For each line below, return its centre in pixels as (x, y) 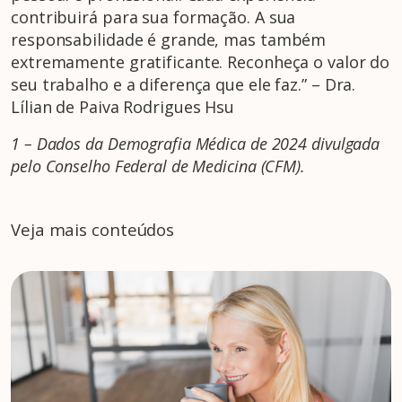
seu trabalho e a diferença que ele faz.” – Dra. (184, 84)
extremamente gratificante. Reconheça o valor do (201, 61)
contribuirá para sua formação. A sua (153, 17)
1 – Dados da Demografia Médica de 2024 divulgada (196, 143)
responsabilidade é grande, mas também (169, 39)
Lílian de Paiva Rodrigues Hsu (123, 106)
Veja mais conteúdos (93, 229)
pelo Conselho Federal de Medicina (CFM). (158, 166)
